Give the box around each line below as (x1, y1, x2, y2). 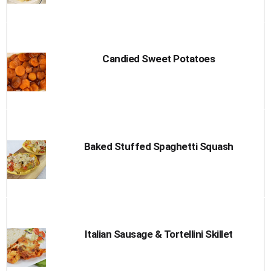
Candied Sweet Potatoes (102, 53, 215, 65)
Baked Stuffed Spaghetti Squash (83, 140, 233, 152)
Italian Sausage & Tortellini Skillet (84, 228, 233, 240)
